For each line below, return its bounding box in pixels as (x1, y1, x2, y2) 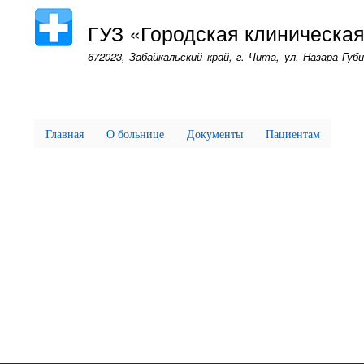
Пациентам (266, 125, 320, 141)
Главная (45, 125, 84, 141)
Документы (187, 125, 243, 141)
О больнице (106, 125, 164, 141)
